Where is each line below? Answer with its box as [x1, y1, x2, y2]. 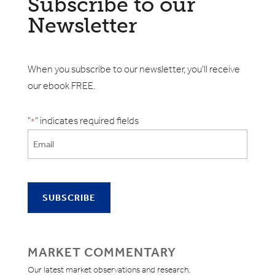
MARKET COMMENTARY [27, 244, 176, 260]
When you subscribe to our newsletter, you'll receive [27, 63, 240, 75]
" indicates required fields [34, 114, 139, 126]
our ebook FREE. [27, 79, 95, 91]
